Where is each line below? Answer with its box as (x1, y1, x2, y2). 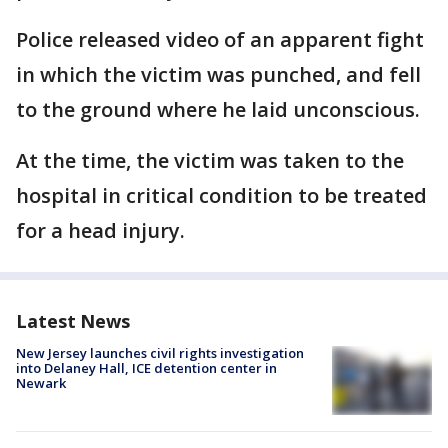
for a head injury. (16, 217, 185, 244)
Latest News (16, 309, 130, 333)
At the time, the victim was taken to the (16, 147, 404, 174)
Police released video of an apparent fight (16, 26, 424, 53)
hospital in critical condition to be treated (16, 182, 427, 209)
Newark (16, 374, 66, 392)
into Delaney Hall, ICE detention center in (16, 359, 277, 377)
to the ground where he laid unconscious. (16, 96, 420, 123)
